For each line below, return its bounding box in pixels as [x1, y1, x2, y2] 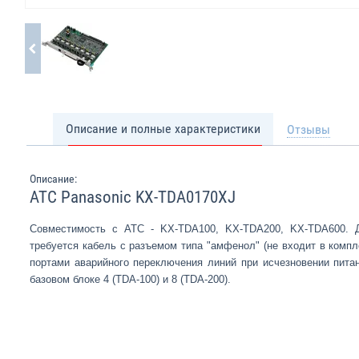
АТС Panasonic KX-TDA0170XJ [30, 188, 236, 207]
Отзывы [287, 122, 330, 137]
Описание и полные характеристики [66, 121, 260, 136]
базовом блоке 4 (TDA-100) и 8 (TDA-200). [30, 273, 231, 285]
